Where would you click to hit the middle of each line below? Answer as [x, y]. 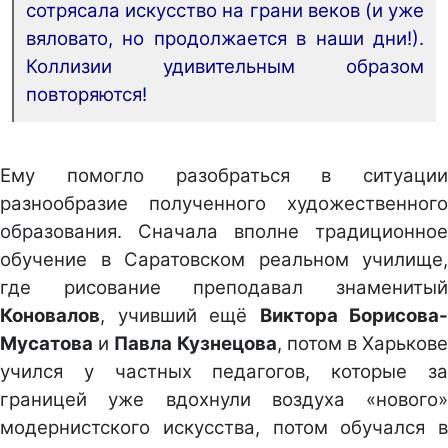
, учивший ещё [180, 315]
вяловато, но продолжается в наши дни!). [225, 39]
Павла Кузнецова [195, 343]
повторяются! [86, 95]
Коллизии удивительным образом [225, 67]
